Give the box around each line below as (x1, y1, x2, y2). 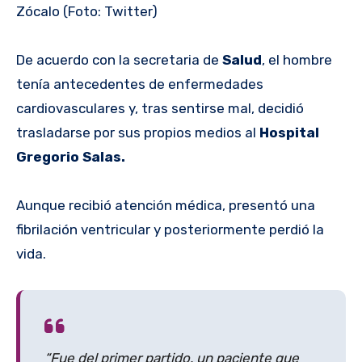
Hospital (256, 124, 319, 141)
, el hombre (262, 51, 332, 68)
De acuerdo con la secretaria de (16, 51, 222, 68)
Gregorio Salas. (16, 148, 125, 165)
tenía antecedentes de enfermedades (16, 75, 263, 92)
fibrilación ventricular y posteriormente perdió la (16, 221, 324, 238)
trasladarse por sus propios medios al (16, 124, 256, 141)
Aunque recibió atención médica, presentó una (16, 196, 315, 213)
